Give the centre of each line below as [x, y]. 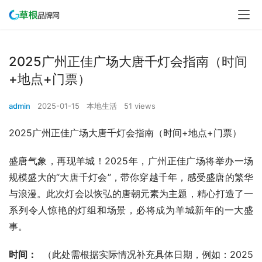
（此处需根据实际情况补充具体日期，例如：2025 [145, 254]
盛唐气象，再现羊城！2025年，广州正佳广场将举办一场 [131, 161]
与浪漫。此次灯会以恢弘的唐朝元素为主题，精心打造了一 [131, 194]
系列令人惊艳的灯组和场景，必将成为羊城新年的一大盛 [131, 210]
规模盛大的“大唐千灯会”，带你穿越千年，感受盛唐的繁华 [131, 177]
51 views [140, 106]
